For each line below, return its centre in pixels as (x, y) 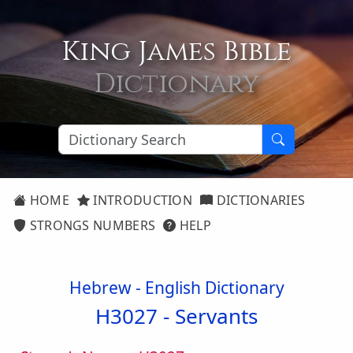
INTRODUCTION (141, 200)
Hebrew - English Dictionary (176, 288)
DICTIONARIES (259, 200)
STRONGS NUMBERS (91, 225)
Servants (216, 316)
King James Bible (176, 52)
